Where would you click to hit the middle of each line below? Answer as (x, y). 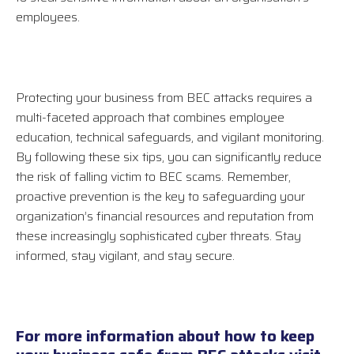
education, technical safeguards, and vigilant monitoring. (170, 137)
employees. (48, 17)
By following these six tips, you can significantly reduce (169, 157)
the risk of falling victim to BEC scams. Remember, (153, 177)
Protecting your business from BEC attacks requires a (164, 98)
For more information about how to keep (165, 336)
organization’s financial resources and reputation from (165, 217)
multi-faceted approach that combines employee (150, 118)
